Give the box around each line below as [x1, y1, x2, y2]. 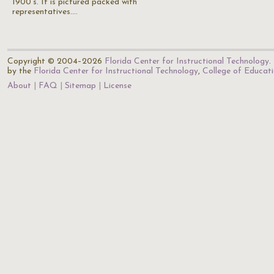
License [103, 81, 131, 91]
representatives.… [12, 7, 78, 17]
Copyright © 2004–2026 [7, 57, 105, 66]
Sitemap [65, 81, 96, 91]
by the [7, 67, 34, 76]
